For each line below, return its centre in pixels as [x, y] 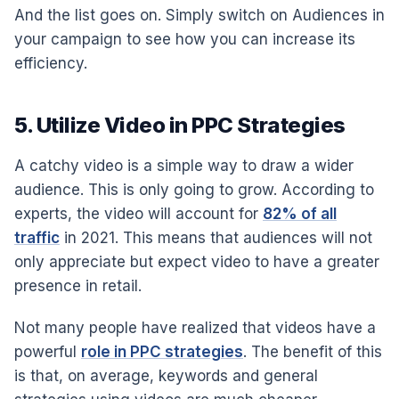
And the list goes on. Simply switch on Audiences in [199, 15]
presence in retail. [78, 285]
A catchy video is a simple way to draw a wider [184, 165]
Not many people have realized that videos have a [195, 327]
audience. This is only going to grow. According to [194, 189]
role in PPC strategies [162, 351]
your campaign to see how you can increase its [185, 39]
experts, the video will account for [138, 213]
